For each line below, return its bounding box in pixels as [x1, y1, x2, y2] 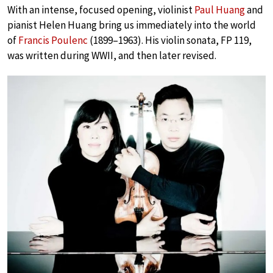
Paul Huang [194, 3, 245, 16]
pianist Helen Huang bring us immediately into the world [7, 18, 256, 32]
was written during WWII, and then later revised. [7, 49, 216, 62]
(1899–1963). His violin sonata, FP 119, [88, 34, 252, 47]
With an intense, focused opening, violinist [7, 3, 194, 16]
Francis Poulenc [18, 34, 88, 47]
